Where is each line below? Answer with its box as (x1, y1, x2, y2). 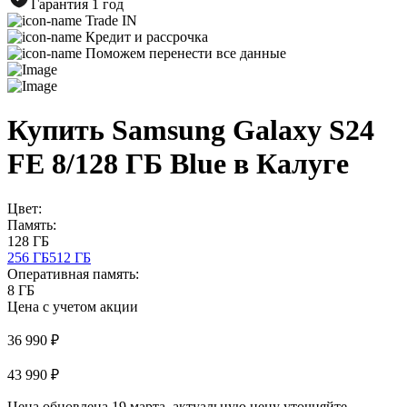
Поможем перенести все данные (85, 45, 286, 61)
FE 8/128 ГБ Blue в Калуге (7, 147, 349, 181)
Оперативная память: (7, 265, 139, 282)
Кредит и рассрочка (85, 29, 208, 45)
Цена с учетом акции (7, 298, 138, 314)
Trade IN (85, 13, 137, 28)
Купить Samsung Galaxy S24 (7, 114, 374, 147)
